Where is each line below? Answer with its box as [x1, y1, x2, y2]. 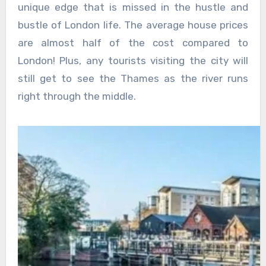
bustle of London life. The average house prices [17, 18, 249, 31]
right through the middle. [17, 90, 136, 102]
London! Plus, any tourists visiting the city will [17, 54, 249, 66]
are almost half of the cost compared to [17, 36, 249, 49]
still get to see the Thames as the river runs [17, 72, 249, 84]
